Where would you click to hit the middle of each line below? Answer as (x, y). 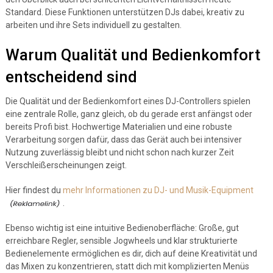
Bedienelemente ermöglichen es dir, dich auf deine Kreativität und (131, 253)
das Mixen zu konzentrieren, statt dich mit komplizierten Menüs (127, 266)
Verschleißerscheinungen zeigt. (66, 165)
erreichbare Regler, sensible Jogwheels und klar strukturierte (121, 241)
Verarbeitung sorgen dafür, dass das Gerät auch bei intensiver (123, 140)
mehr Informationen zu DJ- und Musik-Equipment (158, 190)
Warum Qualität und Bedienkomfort (133, 55)
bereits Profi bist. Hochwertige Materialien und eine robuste (119, 127)
